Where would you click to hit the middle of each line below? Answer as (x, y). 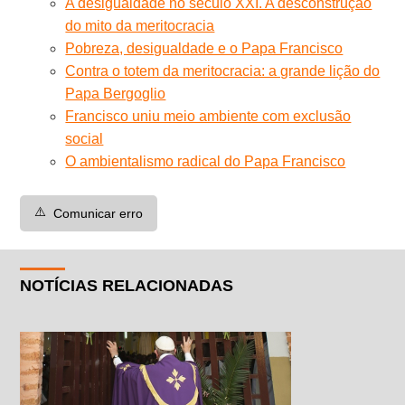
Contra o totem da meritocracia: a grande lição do (223, 71)
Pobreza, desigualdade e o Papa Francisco (204, 48)
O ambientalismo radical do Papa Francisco (206, 161)
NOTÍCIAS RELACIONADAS (127, 285)
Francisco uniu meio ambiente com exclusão (208, 116)
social (85, 138)
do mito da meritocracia (140, 25)
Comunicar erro (99, 213)
